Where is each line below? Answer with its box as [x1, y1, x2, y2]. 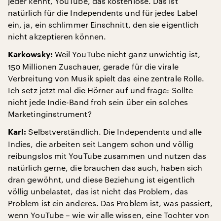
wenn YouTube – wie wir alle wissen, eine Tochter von [8, 210, 210, 220]
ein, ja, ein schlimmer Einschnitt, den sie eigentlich [8, 20, 199, 29]
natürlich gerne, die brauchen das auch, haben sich [8, 163, 202, 172]
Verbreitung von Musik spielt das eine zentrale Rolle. [8, 74, 205, 83]
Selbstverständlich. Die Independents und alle [26, 127, 202, 136]
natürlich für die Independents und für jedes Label [8, 8, 197, 17]
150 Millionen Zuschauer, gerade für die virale [8, 62, 179, 71]
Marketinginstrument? [8, 109, 92, 118]
